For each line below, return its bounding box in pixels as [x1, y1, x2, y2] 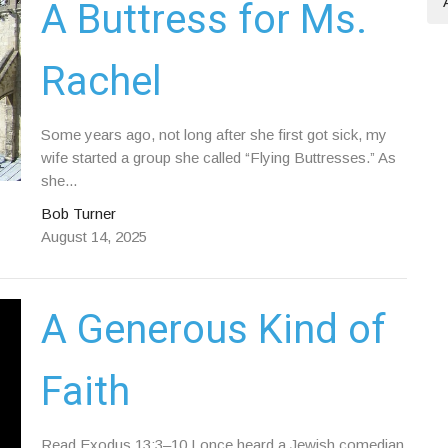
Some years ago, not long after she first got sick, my [40, 126, 387, 143]
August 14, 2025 [40, 228, 147, 245]
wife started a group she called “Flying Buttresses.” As [40, 149, 396, 166]
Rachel [40, 58, 162, 105]
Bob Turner [40, 205, 116, 222]
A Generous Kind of [40, 306, 386, 353]
